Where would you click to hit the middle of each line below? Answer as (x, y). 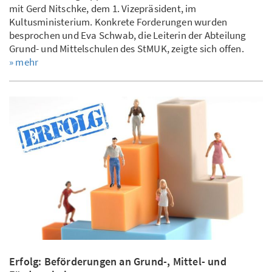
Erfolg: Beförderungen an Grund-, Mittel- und (118, 261)
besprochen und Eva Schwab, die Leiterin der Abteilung (128, 36)
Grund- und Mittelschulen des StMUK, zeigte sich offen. (128, 49)
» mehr (24, 62)
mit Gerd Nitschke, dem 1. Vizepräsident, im (103, 9)
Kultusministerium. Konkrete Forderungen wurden (118, 22)
